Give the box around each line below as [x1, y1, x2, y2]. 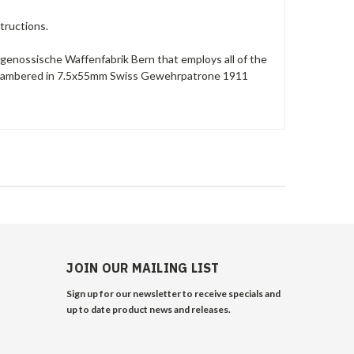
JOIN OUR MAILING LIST [66, 259, 220, 276]
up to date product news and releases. [66, 303, 232, 315]
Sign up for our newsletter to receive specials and [66, 287, 281, 299]
